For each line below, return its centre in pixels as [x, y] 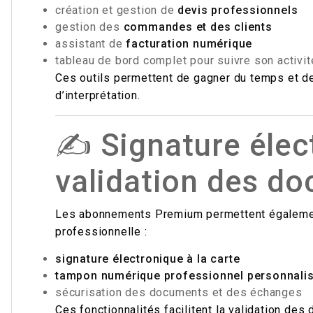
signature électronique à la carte [148, 259]
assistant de [91, 44]
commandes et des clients [198, 27]
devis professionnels [238, 10]
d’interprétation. [98, 95]
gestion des [89, 27]
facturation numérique [189, 44]
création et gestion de [117, 10]
